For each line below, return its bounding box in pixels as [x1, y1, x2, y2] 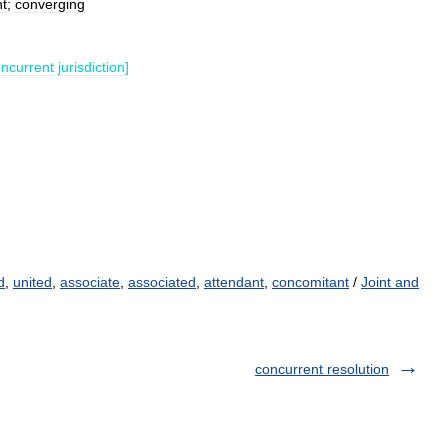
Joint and [361, 274, 419, 290]
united [13, 274, 52, 290]
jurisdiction [58, 59, 125, 75]
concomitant [272, 274, 349, 290]
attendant [204, 274, 264, 290]
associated [128, 274, 196, 290]
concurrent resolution [255, 361, 389, 377]
